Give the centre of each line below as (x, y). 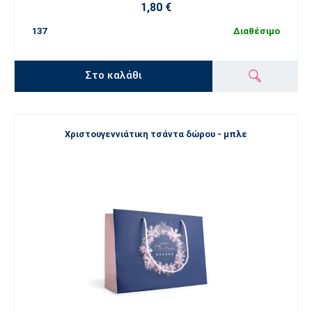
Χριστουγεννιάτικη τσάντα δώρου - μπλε (156, 134)
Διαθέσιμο (257, 31)
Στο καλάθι (114, 76)
